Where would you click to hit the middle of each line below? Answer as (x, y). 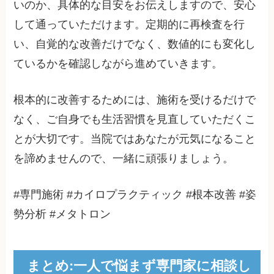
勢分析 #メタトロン (62, 214)
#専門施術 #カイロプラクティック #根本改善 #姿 (135, 194)
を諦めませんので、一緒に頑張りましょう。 (124, 158)
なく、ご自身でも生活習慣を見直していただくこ (135, 119)
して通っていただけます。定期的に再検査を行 (129, 24)
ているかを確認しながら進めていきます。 (118, 63)
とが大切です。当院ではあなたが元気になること (135, 139)
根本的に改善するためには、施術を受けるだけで (135, 99)
